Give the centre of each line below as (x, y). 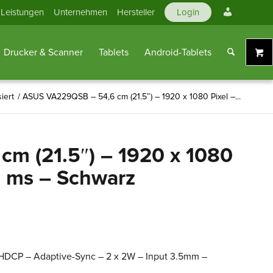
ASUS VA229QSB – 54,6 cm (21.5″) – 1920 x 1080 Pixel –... (132, 97)
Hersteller (136, 12)
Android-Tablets (178, 52)
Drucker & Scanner (43, 52)
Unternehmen (80, 12)
